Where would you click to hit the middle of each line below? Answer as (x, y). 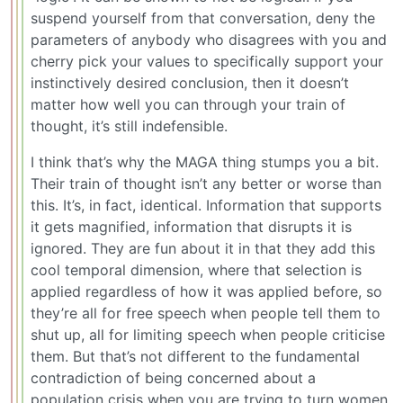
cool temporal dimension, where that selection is (196, 270)
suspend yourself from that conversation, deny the (203, 18)
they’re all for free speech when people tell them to (206, 313)
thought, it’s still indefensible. (129, 126)
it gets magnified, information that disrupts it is (191, 227)
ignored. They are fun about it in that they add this (203, 249)
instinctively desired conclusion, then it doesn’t (190, 83)
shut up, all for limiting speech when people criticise (208, 335)
